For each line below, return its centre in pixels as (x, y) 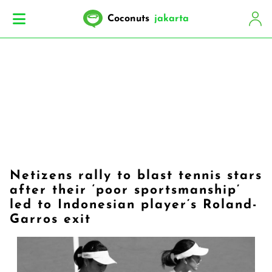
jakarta (172, 19)
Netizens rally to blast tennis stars (136, 176)
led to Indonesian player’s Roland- (134, 205)
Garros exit (50, 219)
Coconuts (128, 19)
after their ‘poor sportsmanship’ (125, 190)
